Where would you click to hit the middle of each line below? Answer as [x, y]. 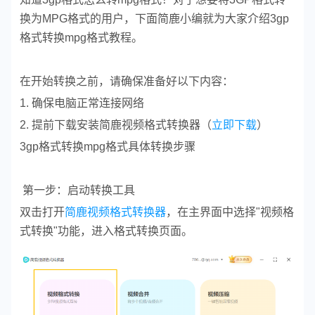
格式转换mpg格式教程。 [81, 37]
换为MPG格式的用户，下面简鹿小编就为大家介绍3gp [154, 18]
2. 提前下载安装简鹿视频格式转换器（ [116, 124]
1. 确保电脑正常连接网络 [82, 103]
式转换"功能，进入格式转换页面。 [106, 231]
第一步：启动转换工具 [77, 190]
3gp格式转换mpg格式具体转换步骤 [108, 146]
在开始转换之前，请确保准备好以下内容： [127, 81]
